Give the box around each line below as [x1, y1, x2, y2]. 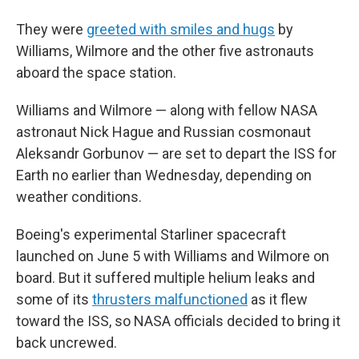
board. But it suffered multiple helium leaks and [16, 269, 315, 286]
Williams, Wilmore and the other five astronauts [16, 42, 314, 59]
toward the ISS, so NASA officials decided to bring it [16, 313, 341, 329]
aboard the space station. [16, 64, 176, 81]
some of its [16, 291, 92, 308]
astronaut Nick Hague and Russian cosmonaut [16, 123, 311, 140]
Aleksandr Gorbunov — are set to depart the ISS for [16, 145, 337, 162]
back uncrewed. [16, 334, 117, 351]
